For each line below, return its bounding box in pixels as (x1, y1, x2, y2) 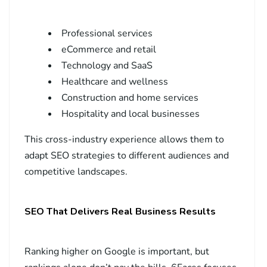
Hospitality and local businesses (61, 107, 200, 121)
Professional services (61, 27, 153, 41)
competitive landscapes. (24, 165, 128, 179)
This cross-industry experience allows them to (24, 133, 224, 147)
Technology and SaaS (61, 59, 153, 73)
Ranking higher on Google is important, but (24, 245, 209, 259)
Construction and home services (61, 91, 198, 105)
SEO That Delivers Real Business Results (24, 205, 216, 219)
